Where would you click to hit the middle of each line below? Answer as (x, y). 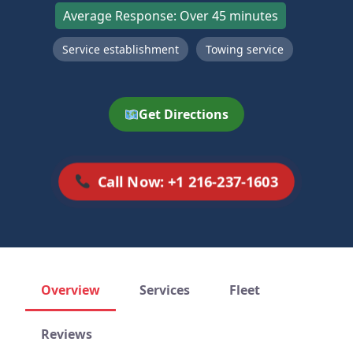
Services (165, 290)
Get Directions (184, 114)
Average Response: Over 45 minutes (171, 16)
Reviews (67, 334)
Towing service (244, 49)
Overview (71, 290)
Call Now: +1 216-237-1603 (188, 181)
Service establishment (120, 49)
